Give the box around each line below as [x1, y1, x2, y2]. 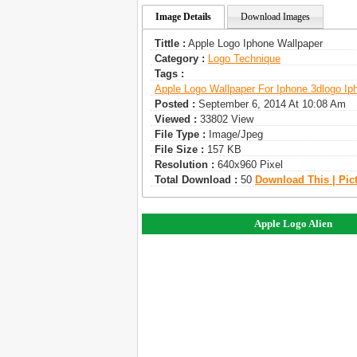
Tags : [155, 67, 184, 80]
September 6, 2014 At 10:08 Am [195, 97, 346, 110]
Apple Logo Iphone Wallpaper [186, 37, 323, 49]
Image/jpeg [206, 127, 263, 140]
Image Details [155, 10, 211, 22]
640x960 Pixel [214, 158, 283, 171]
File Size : [155, 143, 204, 155]
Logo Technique [208, 52, 280, 65]
